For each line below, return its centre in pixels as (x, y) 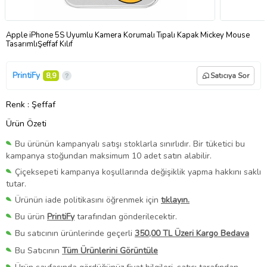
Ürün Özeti (26, 123)
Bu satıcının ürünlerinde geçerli (75, 234)
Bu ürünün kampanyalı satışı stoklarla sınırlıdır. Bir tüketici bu (130, 144)
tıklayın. (175, 200)
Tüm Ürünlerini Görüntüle (110, 250)
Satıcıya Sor (230, 75)
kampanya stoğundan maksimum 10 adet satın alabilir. (109, 156)
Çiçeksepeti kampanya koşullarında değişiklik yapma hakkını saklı (138, 172)
